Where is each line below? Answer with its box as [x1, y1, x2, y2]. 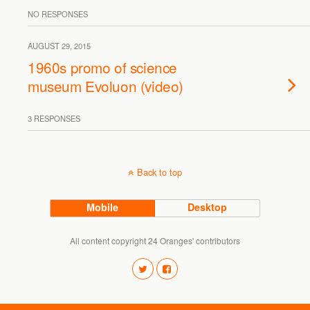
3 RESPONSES [28, 113, 80, 124]
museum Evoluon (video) [28, 75, 183, 96]
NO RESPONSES [28, 8, 88, 19]
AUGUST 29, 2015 [28, 40, 91, 51]
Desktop [188, 200, 228, 214]
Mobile [86, 200, 119, 214]
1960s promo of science [28, 57, 177, 77]
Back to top [137, 165, 182, 179]
